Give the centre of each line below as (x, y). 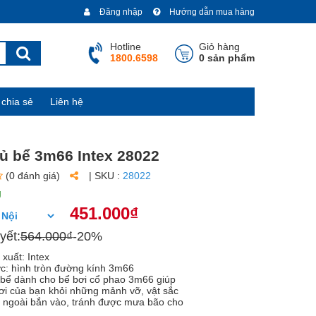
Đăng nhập (120, 12)
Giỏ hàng (219, 47)
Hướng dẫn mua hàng (211, 12)
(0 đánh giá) (33, 176)
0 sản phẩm (227, 58)
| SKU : (106, 176)
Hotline (126, 47)
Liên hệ (67, 102)
